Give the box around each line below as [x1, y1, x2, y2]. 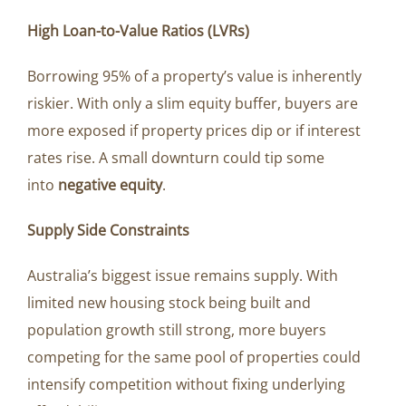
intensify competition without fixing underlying [27, 374, 345, 395]
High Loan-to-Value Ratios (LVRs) [27, 21, 249, 42]
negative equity [58, 175, 162, 196]
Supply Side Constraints [27, 220, 189, 241]
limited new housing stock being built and [27, 293, 311, 314]
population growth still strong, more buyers [27, 320, 326, 341]
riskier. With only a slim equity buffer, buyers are [27, 93, 358, 114]
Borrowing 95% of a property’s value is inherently [27, 66, 362, 87]
